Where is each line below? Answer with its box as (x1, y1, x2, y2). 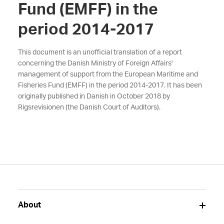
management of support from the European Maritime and (17, 71, 198, 78)
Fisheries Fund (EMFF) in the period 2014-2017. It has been (17, 82, 202, 89)
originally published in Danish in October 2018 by (17, 93, 170, 100)
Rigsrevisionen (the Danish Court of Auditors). (17, 104, 160, 111)
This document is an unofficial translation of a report (17, 49, 182, 56)
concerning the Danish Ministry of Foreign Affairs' (17, 60, 172, 67)
